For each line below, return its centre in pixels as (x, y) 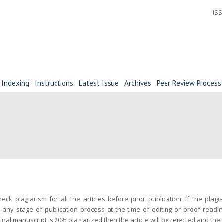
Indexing (15, 83)
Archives (138, 83)
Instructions (54, 83)
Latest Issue (99, 83)
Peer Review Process (189, 83)
